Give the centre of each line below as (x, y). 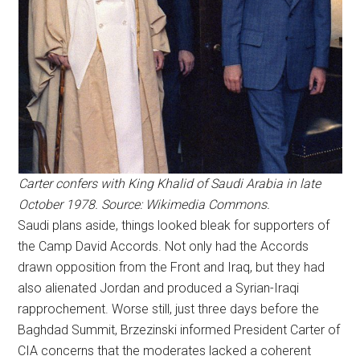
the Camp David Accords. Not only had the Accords (164, 246)
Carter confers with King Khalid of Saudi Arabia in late (169, 184)
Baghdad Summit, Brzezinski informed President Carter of (179, 330)
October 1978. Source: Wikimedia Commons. (144, 205)
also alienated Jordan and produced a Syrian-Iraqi (159, 288)
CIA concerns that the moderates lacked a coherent (165, 351)
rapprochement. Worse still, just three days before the (169, 309)
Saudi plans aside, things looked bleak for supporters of (174, 225)
